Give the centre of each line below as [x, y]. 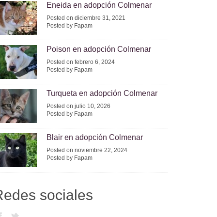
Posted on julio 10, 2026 [78, 106]
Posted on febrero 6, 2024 [81, 62]
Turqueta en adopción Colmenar [102, 93]
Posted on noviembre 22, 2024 [87, 150]
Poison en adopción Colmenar [99, 49]
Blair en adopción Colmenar [95, 137]
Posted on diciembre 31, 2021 [86, 18]
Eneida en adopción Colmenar [99, 5]
